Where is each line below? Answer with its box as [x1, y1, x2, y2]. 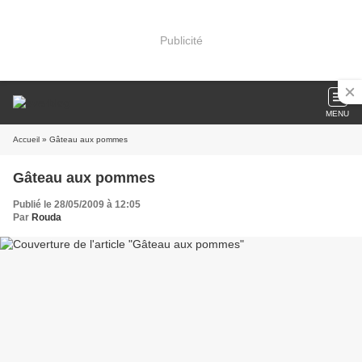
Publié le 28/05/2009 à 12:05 [13, 199, 141, 210]
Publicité [159, 33, 203, 47]
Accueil [13, 135, 40, 144]
